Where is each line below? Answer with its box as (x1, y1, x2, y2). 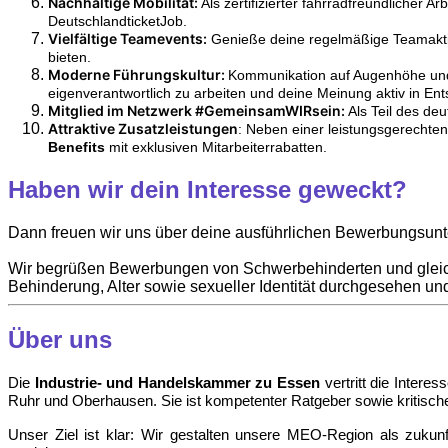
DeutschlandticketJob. (48, 13, 191, 30)
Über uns (8, 325, 112, 353)
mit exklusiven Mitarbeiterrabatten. (105, 139, 327, 156)
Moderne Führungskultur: (48, 66, 228, 84)
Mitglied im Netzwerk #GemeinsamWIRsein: (48, 102, 348, 120)
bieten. (48, 49, 91, 66)
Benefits (48, 139, 105, 156)
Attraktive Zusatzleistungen (48, 120, 238, 138)
